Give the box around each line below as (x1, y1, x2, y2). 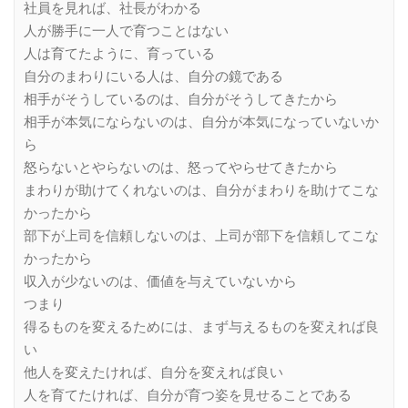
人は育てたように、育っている (24, 45, 215, 62)
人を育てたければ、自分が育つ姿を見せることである (24, 386, 352, 403)
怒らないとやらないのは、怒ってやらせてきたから (24, 158, 338, 176)
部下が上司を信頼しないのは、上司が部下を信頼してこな (24, 227, 379, 244)
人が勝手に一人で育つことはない (24, 22, 229, 39)
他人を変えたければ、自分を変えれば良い (24, 363, 283, 381)
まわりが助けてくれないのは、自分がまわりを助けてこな (24, 181, 379, 199)
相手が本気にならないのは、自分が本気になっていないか (24, 113, 379, 130)
